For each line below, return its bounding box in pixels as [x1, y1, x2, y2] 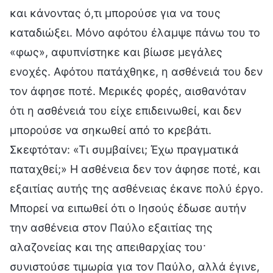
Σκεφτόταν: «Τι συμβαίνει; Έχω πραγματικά [10, 143, 239, 156]
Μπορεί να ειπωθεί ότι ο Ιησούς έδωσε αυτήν [10, 201, 246, 214]
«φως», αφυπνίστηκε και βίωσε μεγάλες [10, 45, 222, 58]
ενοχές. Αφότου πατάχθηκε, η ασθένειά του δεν [10, 65, 263, 78]
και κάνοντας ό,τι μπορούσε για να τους [10, 6, 221, 19]
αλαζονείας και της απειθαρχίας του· [10, 240, 206, 253]
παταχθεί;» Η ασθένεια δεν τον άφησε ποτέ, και [10, 162, 260, 175]
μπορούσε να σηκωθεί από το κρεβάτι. [10, 123, 211, 136]
